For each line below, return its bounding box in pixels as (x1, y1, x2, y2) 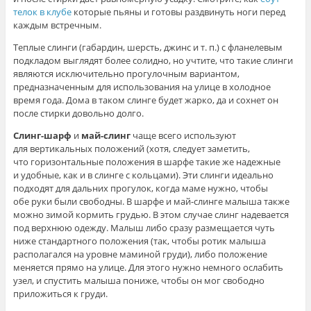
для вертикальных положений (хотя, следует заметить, (12, 142, 250, 155)
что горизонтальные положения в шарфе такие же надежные (12, 155, 280, 169)
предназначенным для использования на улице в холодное (12, 81, 271, 94)
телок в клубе (12, 6, 72, 19)
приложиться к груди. (12, 287, 108, 301)
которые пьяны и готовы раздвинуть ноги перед (71, 6, 285, 19)
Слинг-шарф (12, 129, 72, 142)
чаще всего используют (130, 129, 236, 142)
